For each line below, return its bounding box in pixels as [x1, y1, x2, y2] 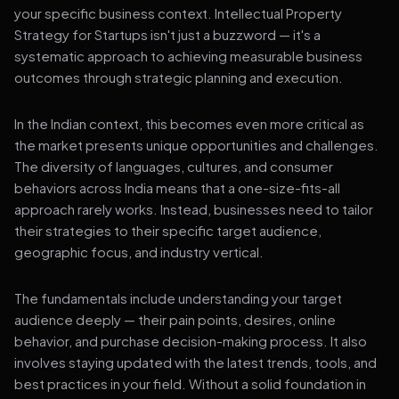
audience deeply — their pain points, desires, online [14, 311, 336, 328]
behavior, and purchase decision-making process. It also [14, 332, 367, 349]
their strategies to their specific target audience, [14, 222, 322, 239]
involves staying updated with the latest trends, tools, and [14, 354, 377, 370]
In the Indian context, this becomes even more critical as [14, 115, 364, 132]
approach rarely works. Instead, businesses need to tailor [14, 200, 373, 217]
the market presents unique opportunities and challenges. [14, 136, 379, 153]
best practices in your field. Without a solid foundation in [14, 375, 366, 392]
